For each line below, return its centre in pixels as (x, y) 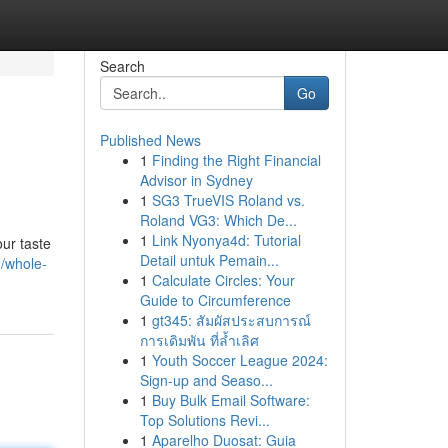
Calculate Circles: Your (223, 280)
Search (122, 66)
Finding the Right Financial (236, 160)
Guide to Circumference (215, 300)
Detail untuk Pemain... (209, 260)
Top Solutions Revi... (204, 420)
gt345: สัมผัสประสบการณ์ (231, 320)
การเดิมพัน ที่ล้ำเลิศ (199, 340)
